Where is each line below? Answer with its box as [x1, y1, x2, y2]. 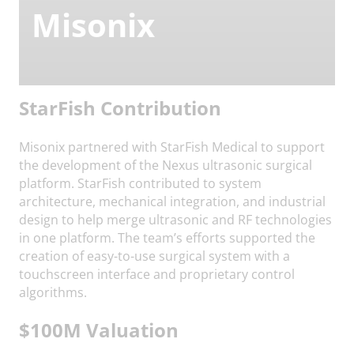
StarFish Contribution [19, 95, 221, 121]
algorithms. [19, 283, 87, 301]
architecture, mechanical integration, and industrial [19, 192, 326, 210]
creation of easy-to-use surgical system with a [19, 247, 290, 265]
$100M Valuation [19, 317, 179, 343]
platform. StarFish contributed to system [19, 174, 262, 192]
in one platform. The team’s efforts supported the [19, 228, 315, 247]
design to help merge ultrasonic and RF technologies [19, 210, 332, 228]
